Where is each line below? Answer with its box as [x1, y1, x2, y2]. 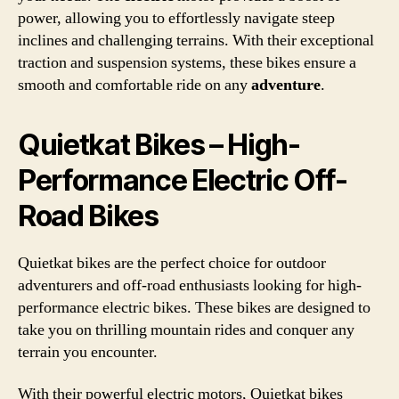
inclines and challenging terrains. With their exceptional [18, 29, 374, 51]
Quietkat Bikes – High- [18, 126, 300, 162]
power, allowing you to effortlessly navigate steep [18, 7, 335, 28]
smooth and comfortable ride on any [18, 74, 251, 95]
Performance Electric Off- [18, 162, 347, 198]
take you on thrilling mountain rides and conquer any [18, 319, 354, 340]
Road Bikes [18, 198, 159, 233]
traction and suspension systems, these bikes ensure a [18, 52, 356, 73]
